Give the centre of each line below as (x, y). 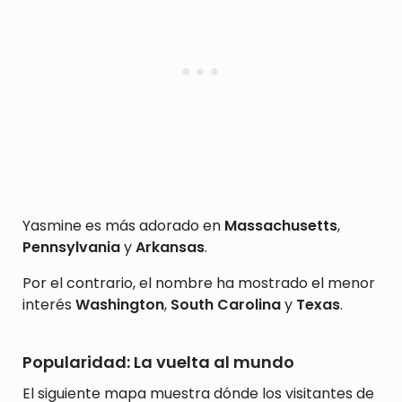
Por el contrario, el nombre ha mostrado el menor (199, 283)
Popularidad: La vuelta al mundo (158, 362)
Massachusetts (281, 226)
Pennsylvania (71, 247)
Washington (120, 305)
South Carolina (226, 305)
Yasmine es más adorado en (123, 226)
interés (49, 305)
